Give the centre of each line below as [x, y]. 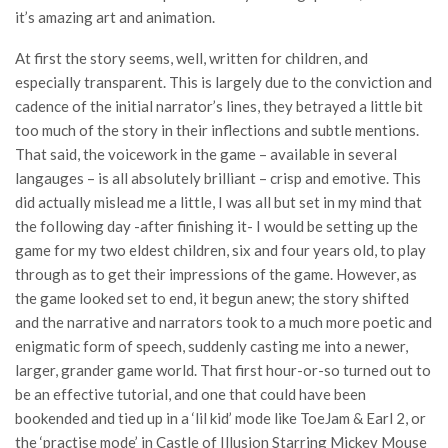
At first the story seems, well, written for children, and [191, 58]
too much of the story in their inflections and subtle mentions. [217, 130]
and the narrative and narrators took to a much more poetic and [223, 322]
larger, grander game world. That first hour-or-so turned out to [223, 370]
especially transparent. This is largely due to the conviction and [223, 82]
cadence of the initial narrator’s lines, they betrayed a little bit [219, 106]
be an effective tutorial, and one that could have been [190, 394]
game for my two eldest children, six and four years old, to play [220, 250]
